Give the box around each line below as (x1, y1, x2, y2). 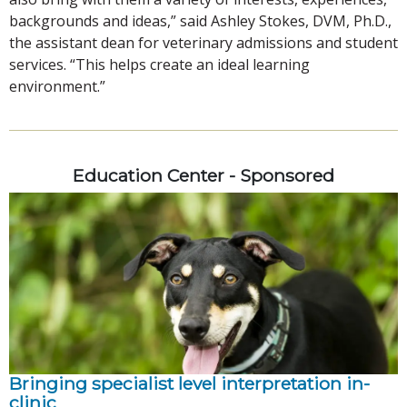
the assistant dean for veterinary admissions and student (9, 32, 398, 53)
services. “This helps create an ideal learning (9, 54, 310, 74)
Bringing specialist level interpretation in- (9, 372, 370, 394)
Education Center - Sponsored (73, 164, 334, 186)
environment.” (9, 75, 105, 96)
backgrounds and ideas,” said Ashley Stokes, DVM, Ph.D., (9, 10, 392, 31)
